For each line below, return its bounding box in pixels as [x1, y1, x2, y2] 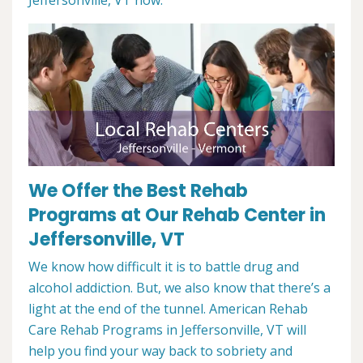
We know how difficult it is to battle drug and [28, 258, 299, 276]
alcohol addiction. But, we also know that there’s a [28, 279, 331, 297]
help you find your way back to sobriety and [28, 342, 293, 361]
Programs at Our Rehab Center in [28, 203, 326, 228]
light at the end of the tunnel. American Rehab [28, 300, 308, 318]
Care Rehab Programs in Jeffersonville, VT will [28, 321, 306, 340]
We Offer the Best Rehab [28, 178, 248, 204]
